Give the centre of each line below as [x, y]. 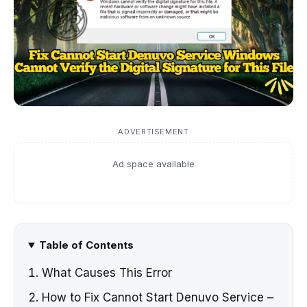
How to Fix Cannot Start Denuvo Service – [158, 298]
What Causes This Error [107, 273]
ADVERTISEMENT [153, 132]
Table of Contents [86, 245]
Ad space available [153, 164]
